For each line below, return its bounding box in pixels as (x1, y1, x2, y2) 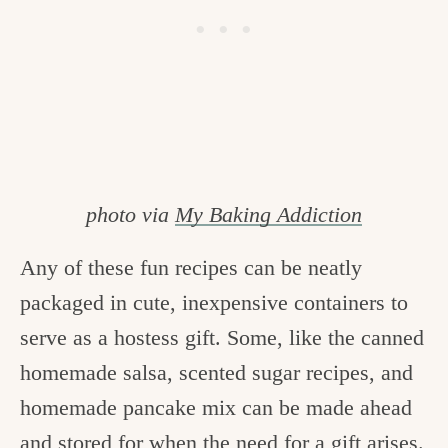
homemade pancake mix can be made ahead (20, 395, 412, 421)
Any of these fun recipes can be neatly (20, 255, 362, 281)
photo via (86, 202, 175, 228)
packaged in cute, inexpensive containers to (20, 290, 408, 316)
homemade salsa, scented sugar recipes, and (20, 360, 413, 386)
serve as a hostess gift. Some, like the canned (20, 325, 424, 351)
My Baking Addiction (175, 202, 362, 228)
